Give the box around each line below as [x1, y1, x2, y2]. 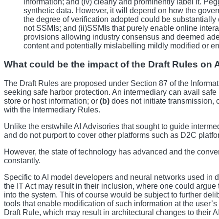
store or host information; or [4, 96, 100, 105]
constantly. [4, 156, 41, 165]
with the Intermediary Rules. [4, 105, 100, 114]
